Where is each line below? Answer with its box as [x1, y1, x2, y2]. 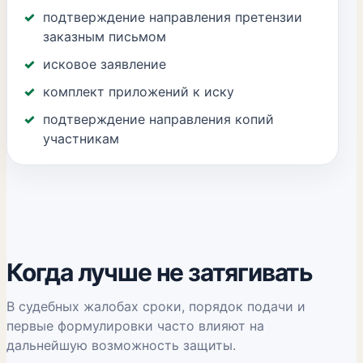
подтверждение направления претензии [43, 9, 302, 25]
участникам [43, 130, 119, 147]
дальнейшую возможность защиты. [6, 337, 236, 353]
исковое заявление [43, 56, 166, 72]
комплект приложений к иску [43, 83, 234, 100]
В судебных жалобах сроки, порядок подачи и [6, 298, 305, 314]
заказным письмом [43, 28, 166, 45]
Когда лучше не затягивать [6, 258, 313, 287]
